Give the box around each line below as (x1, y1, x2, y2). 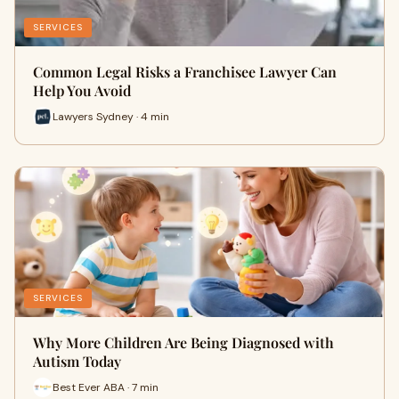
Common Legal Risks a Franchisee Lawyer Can (33, 62, 337, 81)
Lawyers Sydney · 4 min (53, 109, 169, 124)
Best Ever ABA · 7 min (53, 379, 159, 395)
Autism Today (33, 352, 121, 370)
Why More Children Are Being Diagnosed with (33, 333, 334, 352)
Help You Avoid (33, 81, 131, 100)
